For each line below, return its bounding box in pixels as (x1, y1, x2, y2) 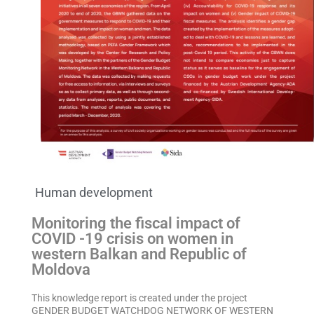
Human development (34, 184, 153, 200)
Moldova (31, 260, 90, 278)
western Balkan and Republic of (31, 245, 247, 263)
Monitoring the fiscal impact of (31, 214, 240, 232)
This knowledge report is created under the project (31, 292, 247, 303)
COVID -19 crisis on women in (31, 229, 233, 247)
